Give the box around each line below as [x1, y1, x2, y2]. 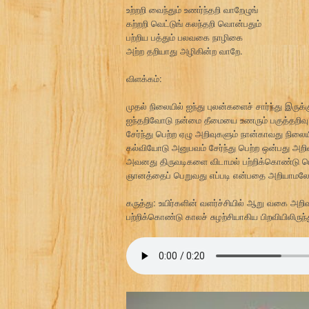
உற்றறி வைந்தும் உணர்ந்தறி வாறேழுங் [126, 2, 258, 16]
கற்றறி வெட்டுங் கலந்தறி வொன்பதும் [126, 16, 261, 30]
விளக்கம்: [126, 71, 162, 85]
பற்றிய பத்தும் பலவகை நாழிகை [126, 30, 243, 43]
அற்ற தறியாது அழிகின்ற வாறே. [126, 43, 243, 57]
